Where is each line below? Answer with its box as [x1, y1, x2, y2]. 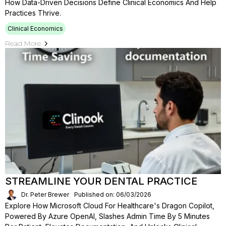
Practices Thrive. [5, 9, 61, 17]
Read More [5, 39, 41, 48]
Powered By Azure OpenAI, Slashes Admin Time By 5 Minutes [5, 212, 210, 220]
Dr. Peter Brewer [21, 190, 69, 198]
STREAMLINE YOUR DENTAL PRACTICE [5, 175, 197, 187]
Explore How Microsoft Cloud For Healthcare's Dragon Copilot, [5, 201, 214, 210]
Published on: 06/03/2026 [74, 190, 151, 198]
